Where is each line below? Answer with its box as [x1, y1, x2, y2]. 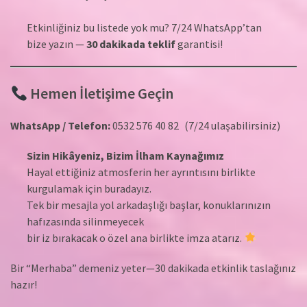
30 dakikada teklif [86, 37, 175, 51]
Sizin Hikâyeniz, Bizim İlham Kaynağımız [27, 149, 224, 163]
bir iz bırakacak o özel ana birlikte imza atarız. [27, 231, 244, 245]
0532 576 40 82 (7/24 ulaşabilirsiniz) [110, 119, 280, 133]
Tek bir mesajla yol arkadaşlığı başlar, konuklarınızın [27, 198, 271, 212]
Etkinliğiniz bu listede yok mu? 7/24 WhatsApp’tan [27, 21, 262, 35]
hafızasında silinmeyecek [27, 214, 144, 229]
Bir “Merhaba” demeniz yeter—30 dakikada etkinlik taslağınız [10, 261, 296, 275]
